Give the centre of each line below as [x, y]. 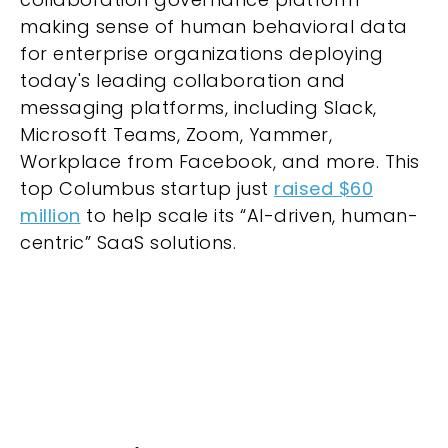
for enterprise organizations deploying [201, 53]
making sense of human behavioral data [214, 26]
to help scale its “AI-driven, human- [249, 215]
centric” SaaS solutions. [131, 242]
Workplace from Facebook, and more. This [220, 161]
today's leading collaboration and [183, 80]
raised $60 [323, 188]
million [50, 215]
